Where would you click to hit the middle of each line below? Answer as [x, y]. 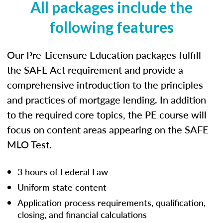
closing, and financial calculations [82, 214]
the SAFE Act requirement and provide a [95, 69]
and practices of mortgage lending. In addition [107, 99]
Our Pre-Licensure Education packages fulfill [104, 55]
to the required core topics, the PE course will [107, 114]
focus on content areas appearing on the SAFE [108, 129]
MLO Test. [29, 144]
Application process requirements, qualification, [111, 202]
